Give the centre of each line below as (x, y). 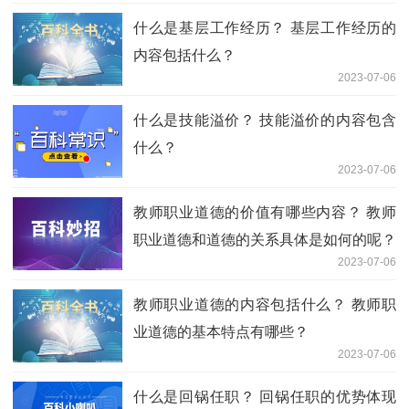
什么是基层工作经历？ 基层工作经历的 (265, 27)
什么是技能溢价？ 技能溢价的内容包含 (265, 120)
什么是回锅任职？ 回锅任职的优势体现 (265, 396)
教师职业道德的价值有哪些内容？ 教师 (265, 212)
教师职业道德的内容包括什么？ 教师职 (265, 304)
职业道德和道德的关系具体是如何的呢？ (265, 239)
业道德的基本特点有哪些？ (221, 331)
